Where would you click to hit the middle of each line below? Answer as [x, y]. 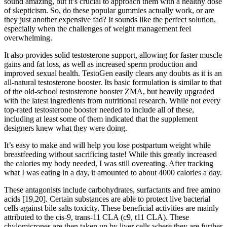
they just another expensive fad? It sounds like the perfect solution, [110, 20]
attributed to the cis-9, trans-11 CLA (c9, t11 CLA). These [97, 217]
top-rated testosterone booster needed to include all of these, [99, 110]
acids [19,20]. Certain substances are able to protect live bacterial [107, 199]
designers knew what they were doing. [66, 128]
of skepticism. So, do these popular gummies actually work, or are [109, 11]
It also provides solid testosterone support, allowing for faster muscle [113, 55]
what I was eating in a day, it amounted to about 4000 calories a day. [113, 173]
